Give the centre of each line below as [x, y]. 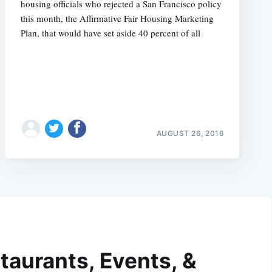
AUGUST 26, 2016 [190, 133]
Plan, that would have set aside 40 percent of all [110, 32]
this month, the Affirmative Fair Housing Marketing [117, 18]
